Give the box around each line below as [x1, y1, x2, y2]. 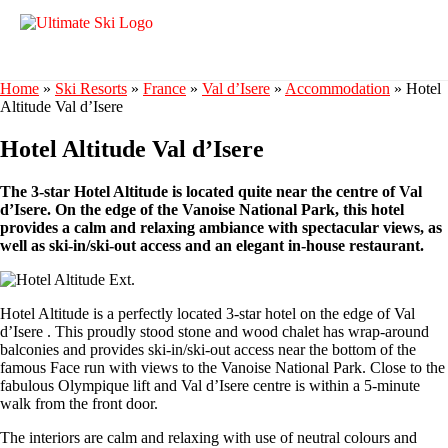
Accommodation [285, 80, 390, 97]
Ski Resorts [55, 80, 127, 97]
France [143, 80, 186, 97]
